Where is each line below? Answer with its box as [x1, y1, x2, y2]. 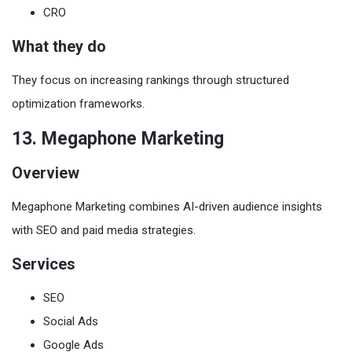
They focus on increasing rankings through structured [12, 73, 289, 87]
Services [12, 255, 75, 273]
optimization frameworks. [12, 97, 145, 111]
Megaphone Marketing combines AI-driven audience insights [12, 200, 322, 214]
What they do [12, 37, 106, 56]
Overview [12, 163, 79, 182]
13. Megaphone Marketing [12, 128, 224, 149]
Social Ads [43, 314, 98, 328]
